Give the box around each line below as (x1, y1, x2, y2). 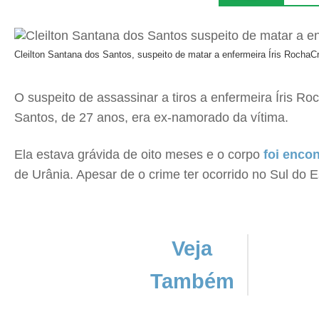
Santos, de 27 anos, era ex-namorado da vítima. (14, 110, 288, 125)
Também (150, 270, 234, 293)
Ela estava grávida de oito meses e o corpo (14, 147, 263, 162)
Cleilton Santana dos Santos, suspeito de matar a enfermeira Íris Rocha (14, 49, 310, 60)
